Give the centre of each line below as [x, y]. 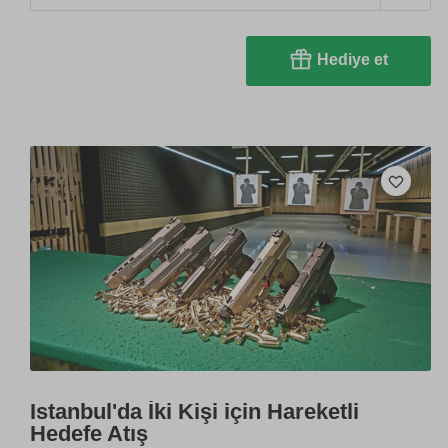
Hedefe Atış [89, 433]
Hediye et [352, 60]
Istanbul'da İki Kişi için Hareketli [194, 411]
